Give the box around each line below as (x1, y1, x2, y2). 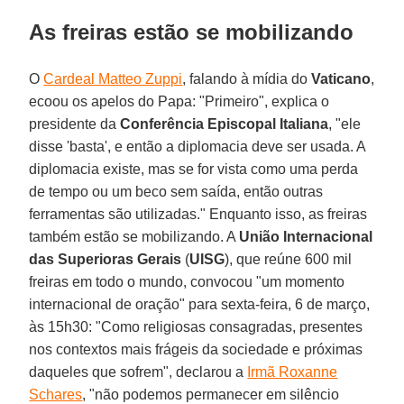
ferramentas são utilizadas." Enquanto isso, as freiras (29, 206, 368, 222)
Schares (29, 386, 83, 402)
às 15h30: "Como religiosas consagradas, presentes (29, 318, 363, 335)
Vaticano (311, 70, 372, 87)
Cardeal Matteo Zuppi (43, 70, 183, 87)
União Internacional (239, 228, 373, 244)
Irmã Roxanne (247, 363, 338, 380)
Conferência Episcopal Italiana (120, 115, 329, 132)
